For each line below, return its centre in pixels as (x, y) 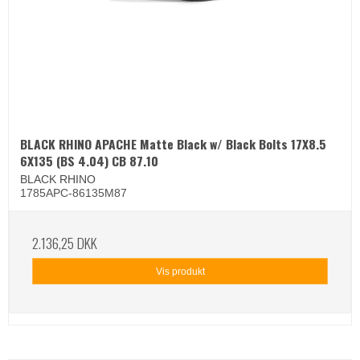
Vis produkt (180, 271)
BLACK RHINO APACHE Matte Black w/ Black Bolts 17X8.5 (173, 144)
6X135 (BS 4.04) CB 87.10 (89, 161)
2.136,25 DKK (65, 243)
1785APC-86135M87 (74, 193)
